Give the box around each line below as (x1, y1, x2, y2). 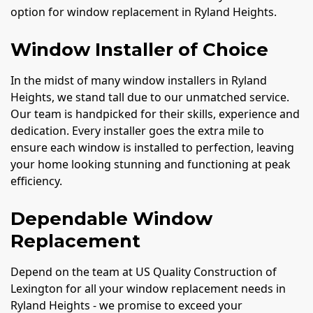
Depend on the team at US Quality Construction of (10, 263, 277, 279)
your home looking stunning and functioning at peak (10, 156, 291, 172)
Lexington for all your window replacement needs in (10, 280, 286, 296)
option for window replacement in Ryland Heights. (10, 3, 277, 20)
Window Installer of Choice (10, 38, 268, 61)
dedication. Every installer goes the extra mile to (10, 122, 264, 138)
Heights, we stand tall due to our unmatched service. (10, 89, 289, 105)
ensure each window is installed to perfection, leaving (10, 139, 294, 155)
